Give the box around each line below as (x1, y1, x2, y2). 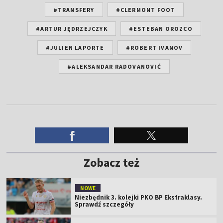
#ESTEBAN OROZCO (128, 24, 193, 32)
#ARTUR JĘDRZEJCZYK (36, 24, 108, 32)
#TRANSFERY (53, 5, 95, 13)
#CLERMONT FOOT (115, 5, 176, 13)
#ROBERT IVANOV (125, 43, 183, 51)
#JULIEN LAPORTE (45, 43, 105, 51)
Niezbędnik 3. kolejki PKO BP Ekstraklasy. (75, 193, 203, 202)
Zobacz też (84, 154, 139, 170)
